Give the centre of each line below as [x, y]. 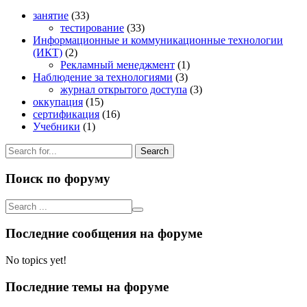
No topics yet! [36, 260]
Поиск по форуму [58, 178]
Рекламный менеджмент [118, 65]
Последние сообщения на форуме [104, 234]
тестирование [92, 28]
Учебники [57, 127]
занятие [51, 16]
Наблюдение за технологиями [103, 77]
